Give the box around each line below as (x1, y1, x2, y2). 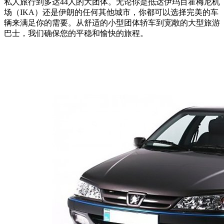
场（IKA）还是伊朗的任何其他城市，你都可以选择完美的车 (4, 8, 218, 17)
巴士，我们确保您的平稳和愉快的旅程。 (4, 29, 148, 38)
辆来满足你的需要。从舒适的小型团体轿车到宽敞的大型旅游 (4, 18, 220, 27)
